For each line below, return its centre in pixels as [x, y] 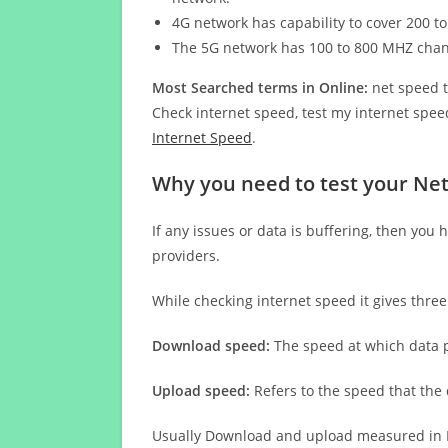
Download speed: [211, 345]
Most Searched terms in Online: [260, 87]
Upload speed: [201, 390]
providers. [186, 255]
